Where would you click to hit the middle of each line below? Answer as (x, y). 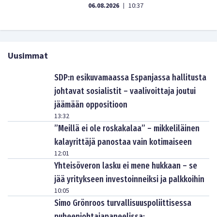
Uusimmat (28, 56)
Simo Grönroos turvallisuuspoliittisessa (123, 203)
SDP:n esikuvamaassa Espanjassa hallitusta (130, 77)
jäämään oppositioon (91, 105)
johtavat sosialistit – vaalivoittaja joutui (125, 91)
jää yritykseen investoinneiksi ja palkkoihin (129, 179)
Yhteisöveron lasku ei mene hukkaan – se (126, 166)
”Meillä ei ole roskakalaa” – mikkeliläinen (127, 128)
